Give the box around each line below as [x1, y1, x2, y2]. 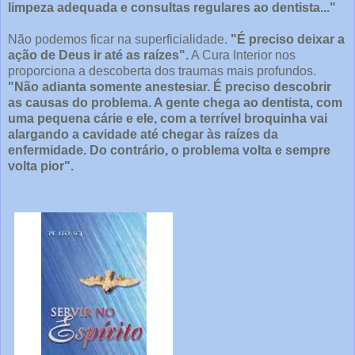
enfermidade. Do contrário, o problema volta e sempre [8, 143, 330, 158]
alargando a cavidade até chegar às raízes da [8, 128, 278, 142]
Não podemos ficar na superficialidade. [8, 32, 227, 47]
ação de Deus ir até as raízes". [8, 48, 189, 63]
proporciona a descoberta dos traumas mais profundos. [8, 64, 316, 78]
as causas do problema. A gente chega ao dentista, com [8, 96, 342, 110]
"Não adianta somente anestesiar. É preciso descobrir [8, 80, 331, 94]
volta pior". [8, 159, 74, 174]
